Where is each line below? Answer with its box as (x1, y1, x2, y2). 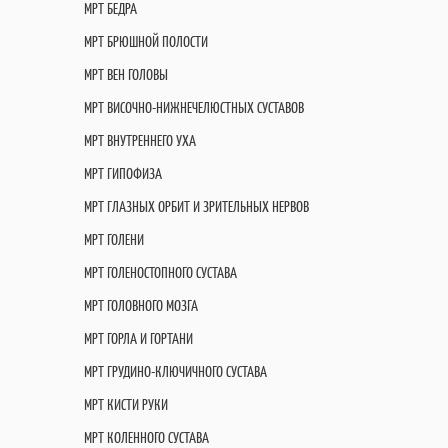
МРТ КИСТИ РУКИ (84, 395, 168, 414)
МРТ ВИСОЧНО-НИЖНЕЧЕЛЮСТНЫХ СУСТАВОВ (84, 98, 304, 117)
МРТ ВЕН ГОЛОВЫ (84, 65, 168, 84)
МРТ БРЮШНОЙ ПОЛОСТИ (84, 32, 208, 51)
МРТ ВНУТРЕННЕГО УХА (84, 131, 196, 150)
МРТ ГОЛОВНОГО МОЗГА (84, 296, 198, 315)
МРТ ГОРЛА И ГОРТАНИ (84, 329, 193, 348)
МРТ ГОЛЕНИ (84, 230, 144, 249)
